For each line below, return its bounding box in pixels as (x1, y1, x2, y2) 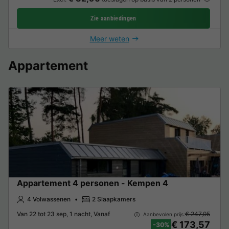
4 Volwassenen (27, 195, 71, 203)
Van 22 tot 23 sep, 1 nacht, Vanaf (17, 210, 110, 218)
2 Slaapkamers (92, 195, 135, 203)
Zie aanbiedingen (90, 14, 136, 22)
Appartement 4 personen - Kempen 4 (17, 177, 168, 188)
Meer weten (89, 34, 129, 43)
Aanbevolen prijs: (141, 211, 185, 217)
